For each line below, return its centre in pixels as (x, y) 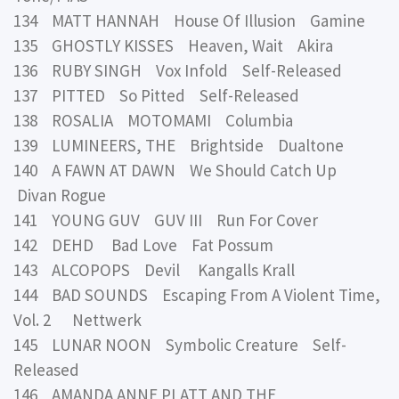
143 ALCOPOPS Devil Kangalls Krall (154, 269)
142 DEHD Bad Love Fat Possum (143, 244)
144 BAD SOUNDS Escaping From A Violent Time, (197, 294)
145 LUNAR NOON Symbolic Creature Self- (180, 344)
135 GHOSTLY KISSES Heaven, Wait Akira (173, 45)
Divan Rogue (60, 195)
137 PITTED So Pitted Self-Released (156, 95)
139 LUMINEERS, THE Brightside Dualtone (179, 145)
